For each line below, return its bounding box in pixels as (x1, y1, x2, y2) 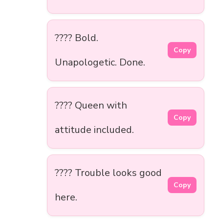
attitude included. (55, 123, 134, 136)
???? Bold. (55, 31, 98, 44)
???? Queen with (55, 98, 127, 112)
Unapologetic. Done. (55, 55, 145, 69)
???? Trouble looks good (55, 166, 162, 179)
